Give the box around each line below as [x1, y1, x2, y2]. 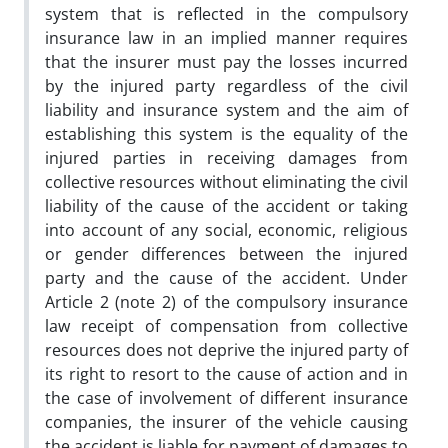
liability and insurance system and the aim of [45, 98, 408, 121]
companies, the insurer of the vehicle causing [45, 410, 408, 433]
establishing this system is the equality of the [45, 122, 408, 145]
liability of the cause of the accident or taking [45, 194, 408, 217]
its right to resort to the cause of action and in [45, 362, 408, 385]
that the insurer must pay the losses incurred [45, 50, 408, 73]
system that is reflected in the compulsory [45, 2, 408, 25]
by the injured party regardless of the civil [45, 74, 408, 97]
